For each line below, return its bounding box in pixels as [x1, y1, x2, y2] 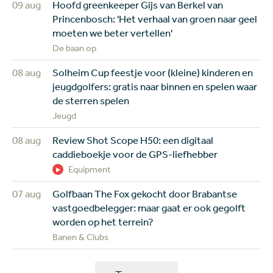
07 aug [12, 186, 41, 200]
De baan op [52, 41, 97, 54]
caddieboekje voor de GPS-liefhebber [52, 147, 218, 160]
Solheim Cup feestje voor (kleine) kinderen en [52, 65, 253, 79]
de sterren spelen [52, 93, 130, 107]
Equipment [68, 163, 112, 175]
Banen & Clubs [52, 230, 109, 243]
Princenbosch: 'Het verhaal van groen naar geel [52, 12, 258, 25]
